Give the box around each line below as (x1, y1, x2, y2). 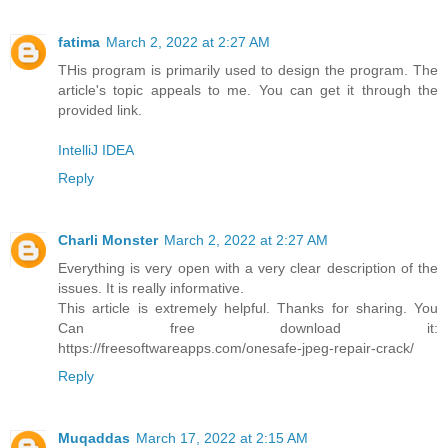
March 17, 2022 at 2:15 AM (136, 429, 308, 446)
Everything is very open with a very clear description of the (58, 259, 438, 276)
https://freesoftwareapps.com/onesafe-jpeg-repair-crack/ (58, 339, 414, 356)
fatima (58, 33, 100, 50)
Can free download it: (58, 319, 438, 336)
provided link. (58, 101, 142, 118)
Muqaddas (58, 429, 130, 446)
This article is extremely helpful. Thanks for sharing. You (58, 299, 438, 316)
